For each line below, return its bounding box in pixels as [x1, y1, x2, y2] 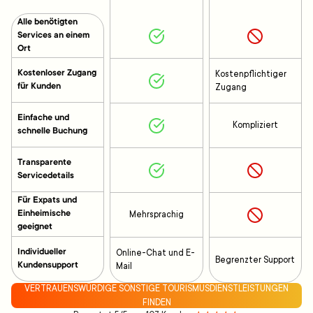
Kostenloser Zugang [17, 68, 96, 78]
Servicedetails [17, 170, 74, 181]
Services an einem [17, 30, 90, 41]
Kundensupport [17, 260, 78, 270]
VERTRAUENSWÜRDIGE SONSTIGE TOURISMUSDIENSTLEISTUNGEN [24, 284, 289, 294]
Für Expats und [17, 196, 77, 206]
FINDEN [142, 298, 171, 308]
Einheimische [17, 209, 71, 219]
